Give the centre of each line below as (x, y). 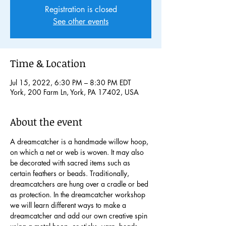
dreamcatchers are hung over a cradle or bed (80, 184)
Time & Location (48, 63)
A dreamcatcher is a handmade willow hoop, (80, 141)
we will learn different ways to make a (69, 205)
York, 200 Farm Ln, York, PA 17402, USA (74, 92)
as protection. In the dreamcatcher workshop (79, 194)
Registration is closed (81, 9)
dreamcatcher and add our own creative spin (80, 215)
